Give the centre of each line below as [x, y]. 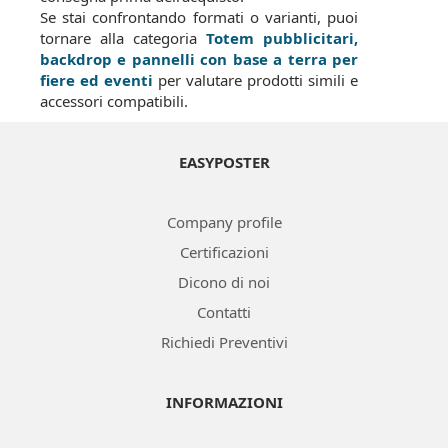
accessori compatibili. [114, 101]
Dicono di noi [224, 282]
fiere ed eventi [96, 80]
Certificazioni [224, 252]
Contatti [224, 312]
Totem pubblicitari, [282, 38]
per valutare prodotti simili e [255, 80]
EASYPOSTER [224, 162]
